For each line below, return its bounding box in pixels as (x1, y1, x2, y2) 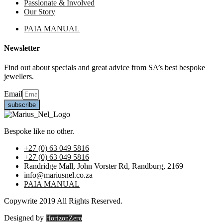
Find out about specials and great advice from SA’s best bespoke (4, 63, 205, 72)
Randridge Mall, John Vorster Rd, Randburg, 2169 (24, 162, 183, 171)
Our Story (24, 7, 55, 16)
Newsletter (4, 43, 40, 52)
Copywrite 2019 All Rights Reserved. (4, 197, 124, 206)
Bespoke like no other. (4, 127, 74, 136)
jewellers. (4, 72, 36, 81)
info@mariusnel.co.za (24, 171, 93, 180)
